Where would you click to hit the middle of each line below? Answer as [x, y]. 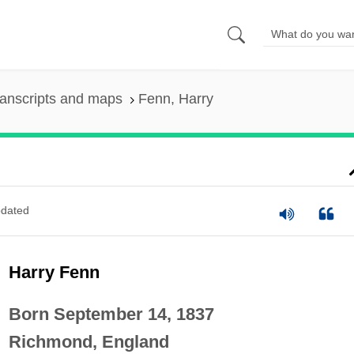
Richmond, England [88, 341]
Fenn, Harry [175, 99]
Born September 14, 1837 [111, 314]
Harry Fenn [54, 272]
